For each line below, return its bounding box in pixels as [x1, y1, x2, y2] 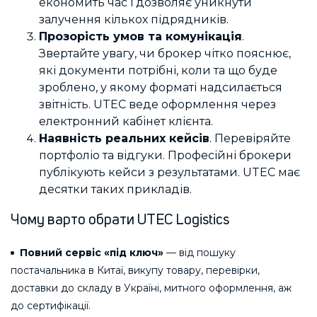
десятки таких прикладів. [39, 183, 192, 197]
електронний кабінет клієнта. [39, 115, 213, 129]
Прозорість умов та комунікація [39, 30, 242, 44]
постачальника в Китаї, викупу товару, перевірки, [11, 263, 260, 277]
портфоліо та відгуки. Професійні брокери [39, 149, 292, 163]
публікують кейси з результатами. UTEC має [39, 166, 300, 180]
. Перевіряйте [209, 132, 291, 146]
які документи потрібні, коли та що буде [39, 64, 277, 78]
